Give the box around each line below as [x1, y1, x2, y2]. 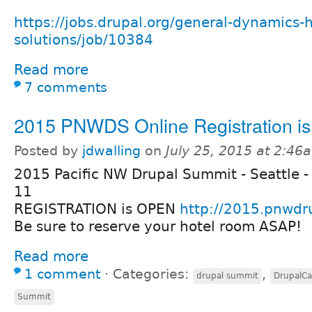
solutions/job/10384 [14, 31, 153, 49]
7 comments [24, 80, 107, 95]
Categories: [113, 267, 193, 282]
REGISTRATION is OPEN [14, 201, 180, 218]
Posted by [14, 143, 82, 159]
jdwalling [82, 143, 141, 159]
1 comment [24, 267, 100, 282]
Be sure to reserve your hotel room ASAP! [14, 218, 302, 235]
